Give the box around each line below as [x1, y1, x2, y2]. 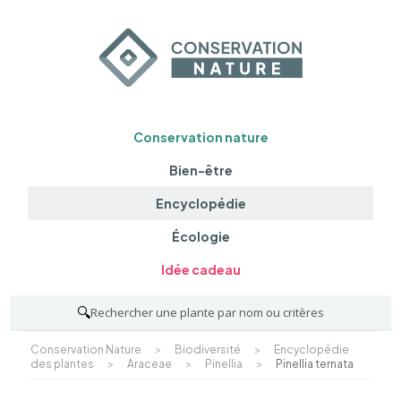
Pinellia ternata [275, 356, 354, 371]
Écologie [171, 228, 230, 245]
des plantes [30, 356, 94, 371]
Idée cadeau [160, 261, 241, 278]
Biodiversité [174, 342, 241, 356]
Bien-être [168, 161, 233, 178]
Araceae [126, 356, 172, 371]
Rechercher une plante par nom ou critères [90, 303, 324, 320]
